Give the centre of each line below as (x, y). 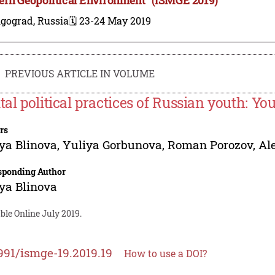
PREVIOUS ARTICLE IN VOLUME (80, 73)
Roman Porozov (211, 144)
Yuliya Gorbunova (113, 144)
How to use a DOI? (166, 253)
